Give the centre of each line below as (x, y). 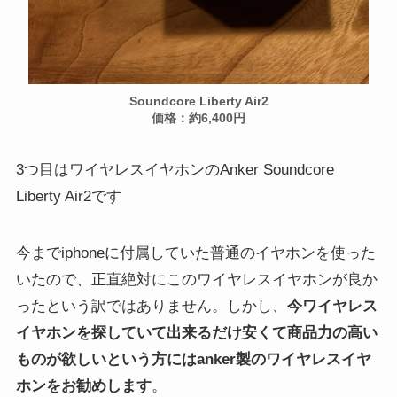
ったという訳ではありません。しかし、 (151, 307)
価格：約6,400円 (198, 119)
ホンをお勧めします (83, 386)
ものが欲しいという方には (106, 360)
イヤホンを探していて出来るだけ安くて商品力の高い (196, 333)
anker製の (231, 360)
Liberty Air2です (68, 197)
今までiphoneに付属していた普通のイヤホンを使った (195, 253)
